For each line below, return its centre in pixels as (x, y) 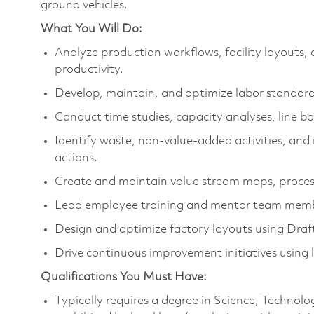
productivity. (89, 69)
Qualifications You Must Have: (124, 277)
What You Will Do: (91, 29)
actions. (76, 158)
